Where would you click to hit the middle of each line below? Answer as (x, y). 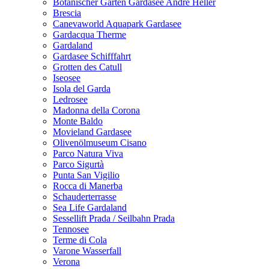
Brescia (67, 13)
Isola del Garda (82, 89)
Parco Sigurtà (78, 164)
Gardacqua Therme (89, 35)
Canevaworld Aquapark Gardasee (117, 24)
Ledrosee (70, 99)
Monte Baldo (78, 121)
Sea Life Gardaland (90, 207)
